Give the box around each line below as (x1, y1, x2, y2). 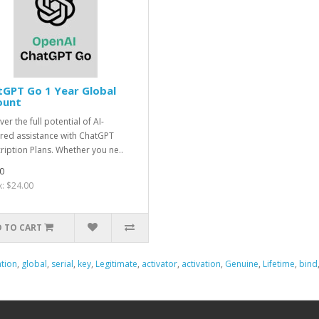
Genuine (225, 257, 258, 270)
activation (182, 257, 221, 270)
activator (142, 257, 177, 270)
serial (51, 257, 73, 270)
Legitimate (95, 257, 137, 270)
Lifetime (263, 257, 295, 270)
